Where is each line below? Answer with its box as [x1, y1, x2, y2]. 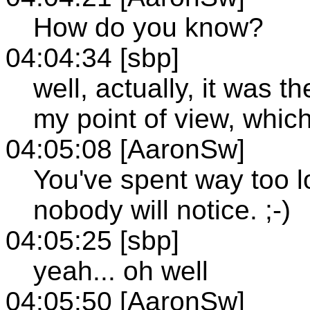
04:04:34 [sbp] [6, 42, 179, 73]
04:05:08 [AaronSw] [6, 134, 245, 164]
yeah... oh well [33, 255, 208, 286]
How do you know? [33, 12, 264, 42]
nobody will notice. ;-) [33, 194, 291, 225]
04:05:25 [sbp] [6, 225, 179, 255]
